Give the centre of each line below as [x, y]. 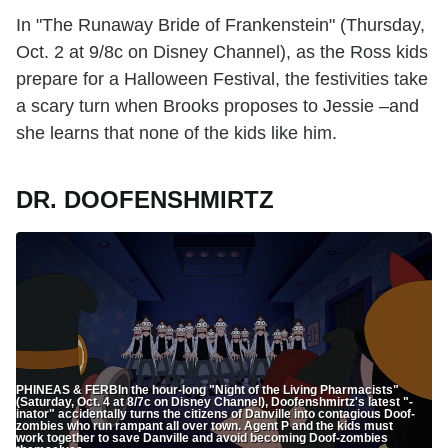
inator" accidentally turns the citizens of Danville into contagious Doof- [215, 413]
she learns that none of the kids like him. [176, 133]
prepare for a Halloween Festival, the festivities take [222, 79]
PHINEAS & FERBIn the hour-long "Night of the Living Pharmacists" [207, 389]
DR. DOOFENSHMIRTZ [145, 200]
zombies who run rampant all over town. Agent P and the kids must [204, 425]
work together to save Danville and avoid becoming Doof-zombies [202, 437]
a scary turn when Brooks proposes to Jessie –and [217, 106]
